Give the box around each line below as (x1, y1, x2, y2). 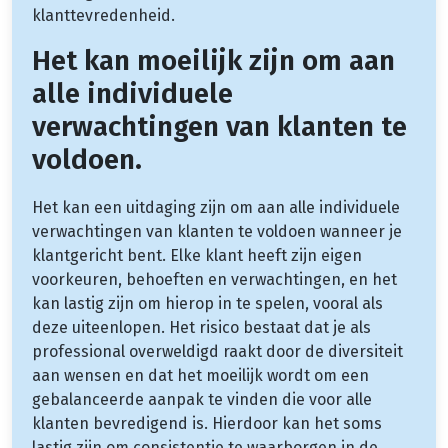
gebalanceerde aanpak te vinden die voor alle (32, 389, 372, 409)
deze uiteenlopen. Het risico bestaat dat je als (32, 317, 371, 337)
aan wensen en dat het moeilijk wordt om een (32, 365, 369, 385)
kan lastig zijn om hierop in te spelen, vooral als (32, 293, 383, 313)
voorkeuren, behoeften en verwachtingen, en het (32, 269, 397, 289)
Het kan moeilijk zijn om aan (32, 43, 395, 77)
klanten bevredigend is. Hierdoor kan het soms (32, 413, 382, 433)
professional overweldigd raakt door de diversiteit (32, 341, 403, 361)
